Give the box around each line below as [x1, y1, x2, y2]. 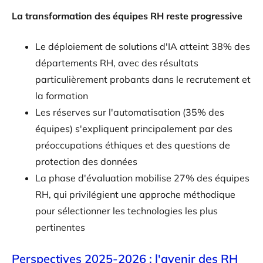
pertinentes [35, 221, 85, 233]
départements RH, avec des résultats [35, 56, 198, 69]
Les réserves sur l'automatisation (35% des [35, 106, 224, 118]
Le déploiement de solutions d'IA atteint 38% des [35, 40, 250, 52]
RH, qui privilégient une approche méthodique [35, 188, 235, 200]
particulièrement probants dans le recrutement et [35, 73, 251, 85]
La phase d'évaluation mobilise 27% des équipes [35, 171, 249, 184]
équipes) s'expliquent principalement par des [35, 122, 232, 134]
